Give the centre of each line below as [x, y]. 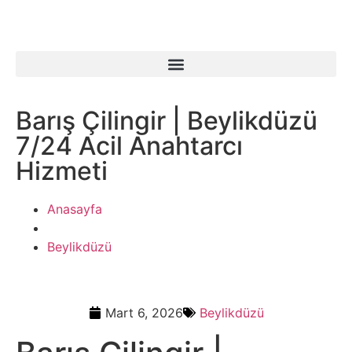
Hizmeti [62, 171]
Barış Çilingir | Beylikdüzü [167, 121]
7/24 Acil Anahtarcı [129, 146]
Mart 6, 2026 [144, 313]
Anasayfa [75, 209]
